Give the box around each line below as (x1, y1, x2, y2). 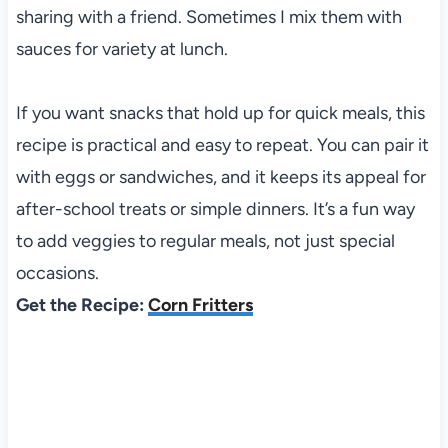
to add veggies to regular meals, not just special (15, 230, 395, 253)
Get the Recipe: (15, 294, 148, 317)
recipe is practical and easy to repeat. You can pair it (15, 134, 429, 157)
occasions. (15, 262, 99, 285)
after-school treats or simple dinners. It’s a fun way (15, 198, 415, 221)
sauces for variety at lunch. (15, 38, 228, 61)
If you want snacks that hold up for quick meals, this (15, 102, 425, 125)
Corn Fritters (147, 294, 253, 317)
